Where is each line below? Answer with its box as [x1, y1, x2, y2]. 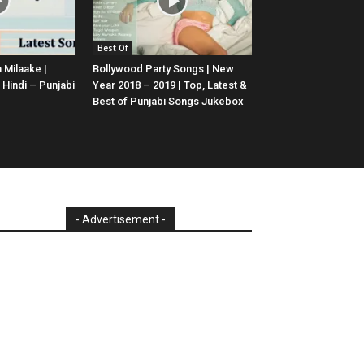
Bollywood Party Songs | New [93, 63, 234, 76]
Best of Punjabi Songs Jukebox [93, 95, 244, 108]
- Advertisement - [75, 213, 166, 227]
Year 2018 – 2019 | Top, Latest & [93, 79, 247, 92]
